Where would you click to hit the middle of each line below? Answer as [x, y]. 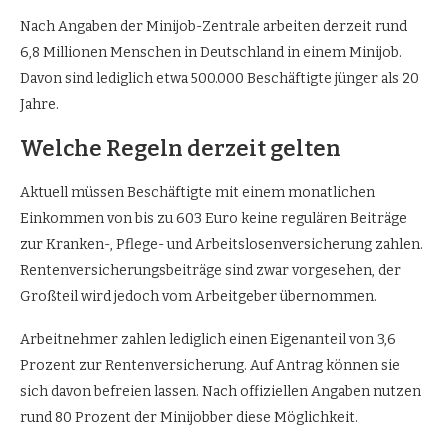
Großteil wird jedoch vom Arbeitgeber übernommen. [198, 296]
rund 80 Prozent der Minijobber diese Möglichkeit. [189, 417]
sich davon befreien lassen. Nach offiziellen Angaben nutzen [220, 391]
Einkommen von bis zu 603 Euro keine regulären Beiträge [213, 218]
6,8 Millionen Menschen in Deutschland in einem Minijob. [211, 52]
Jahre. [39, 104]
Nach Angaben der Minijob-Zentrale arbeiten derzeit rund [213, 26]
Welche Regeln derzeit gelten [180, 148]
